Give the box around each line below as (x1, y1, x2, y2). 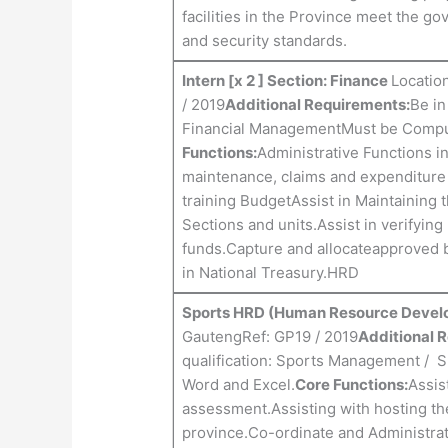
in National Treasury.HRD (181, 263, 359, 283)
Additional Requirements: (224, 95, 410, 115)
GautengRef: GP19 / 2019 (181, 327, 358, 347)
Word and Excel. (181, 375, 295, 395)
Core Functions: (294, 375, 408, 395)
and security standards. (181, 31, 347, 51)
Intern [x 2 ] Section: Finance (181, 71, 391, 91)
